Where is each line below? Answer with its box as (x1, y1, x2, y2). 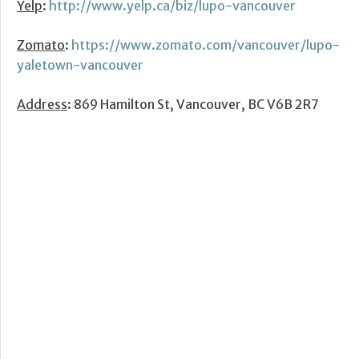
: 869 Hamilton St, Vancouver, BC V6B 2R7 (67, 96, 319, 113)
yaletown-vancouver (17, 57, 143, 74)
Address (17, 96, 67, 113)
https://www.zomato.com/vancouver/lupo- (71, 37, 340, 54)
